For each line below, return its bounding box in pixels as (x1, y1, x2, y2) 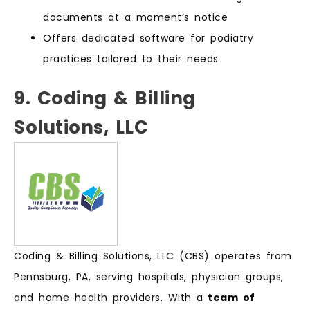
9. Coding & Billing (14, 85, 196, 111)
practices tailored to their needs (43, 51, 219, 66)
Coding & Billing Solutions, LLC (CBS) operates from (14, 248, 292, 263)
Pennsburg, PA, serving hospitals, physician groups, (14, 269, 284, 284)
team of (203, 290, 255, 304)
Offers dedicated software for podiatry (43, 30, 253, 45)
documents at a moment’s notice (43, 10, 228, 24)
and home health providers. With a (14, 290, 203, 304)
